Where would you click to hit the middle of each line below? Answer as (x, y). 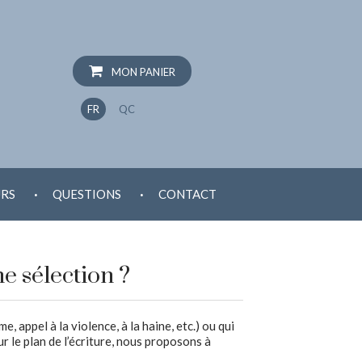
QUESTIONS (87, 194)
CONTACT (187, 194)
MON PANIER (142, 72)
